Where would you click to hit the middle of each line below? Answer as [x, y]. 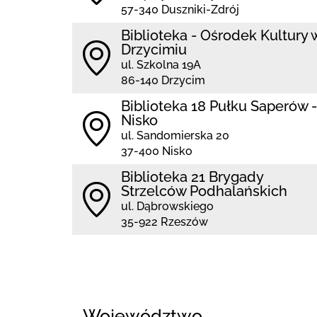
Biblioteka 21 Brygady [192, 177]
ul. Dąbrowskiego [167, 206]
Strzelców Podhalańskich [204, 191]
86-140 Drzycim [163, 80]
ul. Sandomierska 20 [175, 136]
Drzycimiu [154, 50]
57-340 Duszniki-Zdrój [180, 10]
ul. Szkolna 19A [161, 65]
